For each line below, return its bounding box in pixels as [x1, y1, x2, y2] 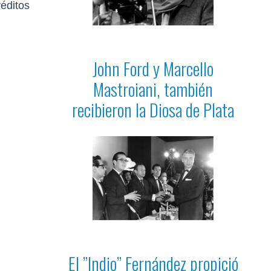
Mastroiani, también [93, 76, 213, 102]
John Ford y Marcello [93, 55, 214, 81]
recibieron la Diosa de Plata [72, 96, 234, 122]
